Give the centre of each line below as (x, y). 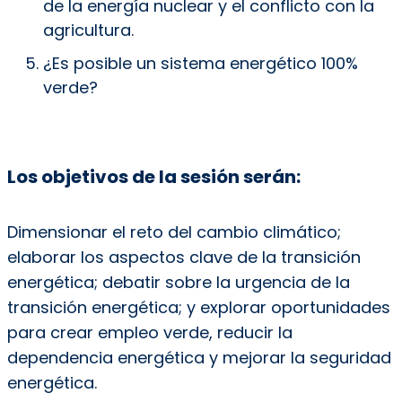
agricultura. (88, 31)
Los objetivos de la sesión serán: (155, 177)
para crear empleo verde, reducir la (149, 333)
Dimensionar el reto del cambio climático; (174, 232)
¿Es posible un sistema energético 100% (200, 64)
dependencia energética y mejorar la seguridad (199, 358)
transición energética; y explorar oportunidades (198, 308)
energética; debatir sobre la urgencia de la (178, 283)
